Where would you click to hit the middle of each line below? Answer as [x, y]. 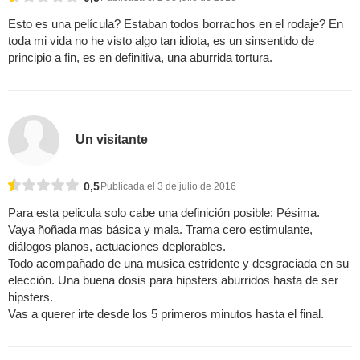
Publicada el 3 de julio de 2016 [168, 187]
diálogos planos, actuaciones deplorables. [117, 247]
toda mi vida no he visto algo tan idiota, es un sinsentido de [161, 40]
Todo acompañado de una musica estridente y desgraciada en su [178, 264]
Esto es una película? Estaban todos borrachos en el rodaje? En [176, 23]
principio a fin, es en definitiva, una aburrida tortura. [140, 57]
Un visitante [112, 139]
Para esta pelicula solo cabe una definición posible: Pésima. [164, 213]
